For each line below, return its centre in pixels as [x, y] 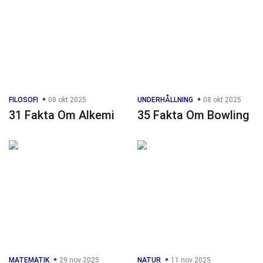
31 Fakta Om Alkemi [62, 115]
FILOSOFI [23, 100]
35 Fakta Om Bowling [193, 115]
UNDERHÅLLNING [165, 100]
